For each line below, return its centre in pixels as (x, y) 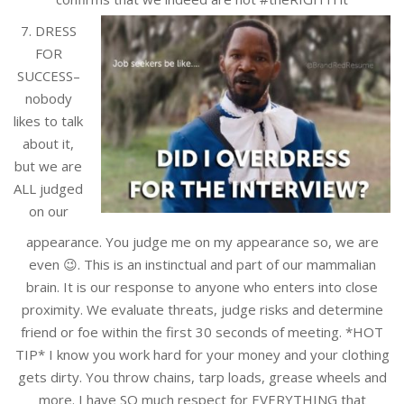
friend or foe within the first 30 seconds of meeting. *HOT (202, 331)
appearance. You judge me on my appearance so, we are (202, 241)
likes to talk (48, 120)
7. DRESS (48, 30)
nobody (48, 98)
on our (48, 211)
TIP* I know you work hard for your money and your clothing (202, 354)
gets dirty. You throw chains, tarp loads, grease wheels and (202, 376)
